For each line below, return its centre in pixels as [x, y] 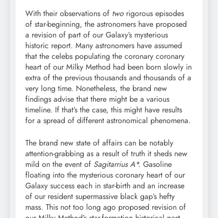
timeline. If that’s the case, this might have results [104, 109]
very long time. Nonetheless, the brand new [96, 88]
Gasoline [157, 164]
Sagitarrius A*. [118, 164]
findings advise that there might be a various [97, 99]
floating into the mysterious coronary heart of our [105, 175]
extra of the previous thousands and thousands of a [108, 77]
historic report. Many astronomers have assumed [104, 45]
